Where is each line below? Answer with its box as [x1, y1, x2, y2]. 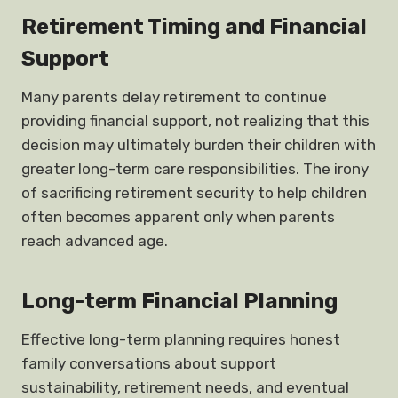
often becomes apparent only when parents [21, 208, 335, 226]
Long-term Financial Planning [21, 289, 338, 314]
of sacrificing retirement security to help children [21, 184, 367, 202]
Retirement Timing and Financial [21, 14, 367, 39]
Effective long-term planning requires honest [21, 330, 340, 348]
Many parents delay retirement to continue [21, 88, 327, 106]
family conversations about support [21, 354, 276, 372]
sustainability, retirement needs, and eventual [21, 378, 349, 396]
